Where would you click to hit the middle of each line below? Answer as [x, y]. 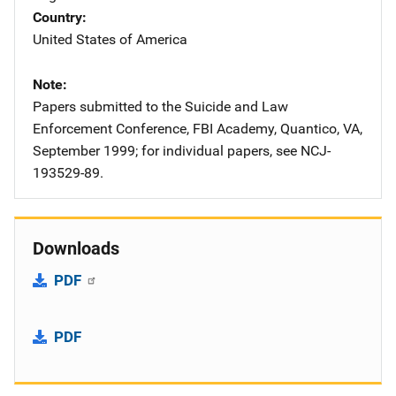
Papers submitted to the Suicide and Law [160, 106]
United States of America [110, 39]
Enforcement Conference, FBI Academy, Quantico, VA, [198, 128]
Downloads [76, 248]
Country [57, 17]
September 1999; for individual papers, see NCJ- [182, 150]
